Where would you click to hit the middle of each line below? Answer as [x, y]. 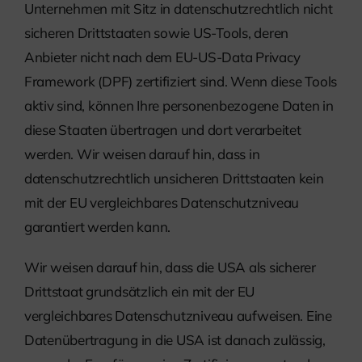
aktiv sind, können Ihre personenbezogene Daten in [179, 106]
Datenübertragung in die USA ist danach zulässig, [175, 340]
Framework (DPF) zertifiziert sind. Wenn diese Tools [181, 82]
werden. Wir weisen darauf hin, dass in [142, 154]
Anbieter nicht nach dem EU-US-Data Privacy [162, 57]
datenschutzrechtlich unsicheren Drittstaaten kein [174, 179]
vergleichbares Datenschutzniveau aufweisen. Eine [178, 316]
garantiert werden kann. [98, 227]
